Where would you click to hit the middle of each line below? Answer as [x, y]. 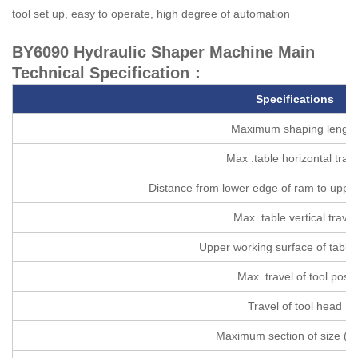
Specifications [294, 99]
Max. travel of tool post [294, 276]
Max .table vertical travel [294, 217]
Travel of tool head [294, 306]
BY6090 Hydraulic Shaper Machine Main [163, 52]
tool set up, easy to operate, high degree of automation [151, 13]
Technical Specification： [109, 72]
